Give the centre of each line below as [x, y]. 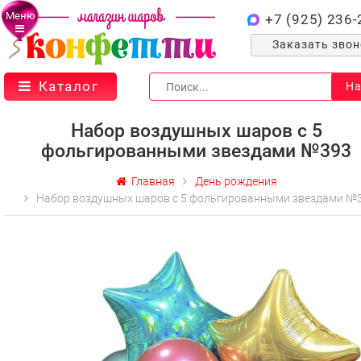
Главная [150, 181]
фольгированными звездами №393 [196, 151]
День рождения [236, 181]
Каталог [68, 86]
